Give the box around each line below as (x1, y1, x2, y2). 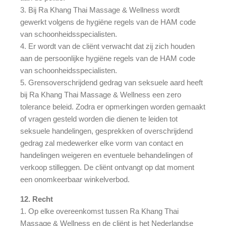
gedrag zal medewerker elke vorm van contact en (20, 138, 183, 147)
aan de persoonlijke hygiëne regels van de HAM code (20, 53, 195, 63)
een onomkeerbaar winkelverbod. (20, 175, 130, 184)
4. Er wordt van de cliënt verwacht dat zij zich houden (20, 41, 195, 50)
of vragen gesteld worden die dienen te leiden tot (20, 114, 178, 123)
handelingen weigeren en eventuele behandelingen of (20, 150, 193, 159)
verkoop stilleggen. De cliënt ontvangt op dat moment (20, 162, 194, 172)
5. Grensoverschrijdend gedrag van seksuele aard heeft (20, 78, 203, 87)
